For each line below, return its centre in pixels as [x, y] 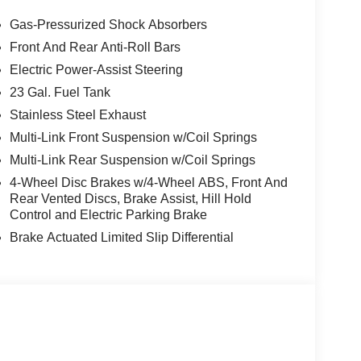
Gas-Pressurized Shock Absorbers [108, 24]
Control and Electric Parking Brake [108, 214]
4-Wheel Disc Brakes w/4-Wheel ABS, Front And [148, 182]
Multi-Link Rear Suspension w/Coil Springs [132, 160]
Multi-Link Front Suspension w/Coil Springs [133, 137]
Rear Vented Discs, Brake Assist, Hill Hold [130, 198]
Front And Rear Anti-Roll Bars [95, 47]
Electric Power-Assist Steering [96, 69]
